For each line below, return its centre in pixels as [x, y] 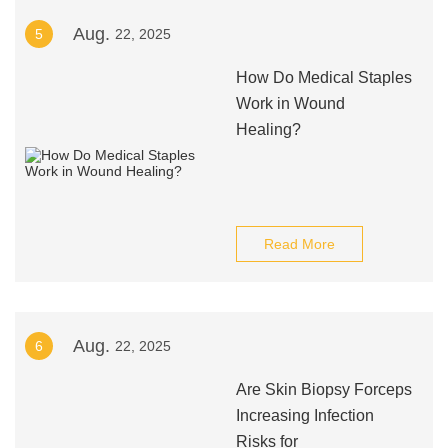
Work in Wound [290, 103]
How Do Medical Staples [323, 77]
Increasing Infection [304, 415]
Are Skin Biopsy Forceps [323, 389]
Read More [299, 244]
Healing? [268, 129]
